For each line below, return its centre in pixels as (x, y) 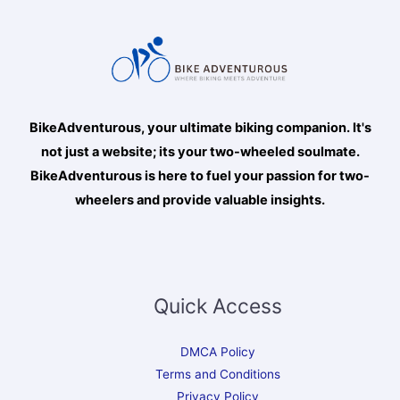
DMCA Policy (218, 352)
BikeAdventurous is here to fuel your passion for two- (200, 175)
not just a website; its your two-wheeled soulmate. (200, 151)
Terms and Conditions (218, 375)
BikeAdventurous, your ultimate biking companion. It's (200, 127)
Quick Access (218, 306)
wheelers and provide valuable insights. (200, 200)
